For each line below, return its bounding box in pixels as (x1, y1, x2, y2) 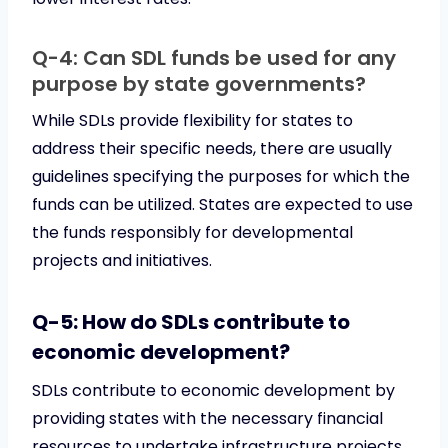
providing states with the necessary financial (32, 406, 383, 430)
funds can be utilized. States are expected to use (32, 192, 413, 216)
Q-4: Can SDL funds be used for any (32, 43, 396, 72)
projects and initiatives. (32, 248, 212, 272)
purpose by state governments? (32, 69, 366, 98)
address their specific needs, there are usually (32, 136, 392, 160)
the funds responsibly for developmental (32, 220, 353, 244)
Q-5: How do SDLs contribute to (32, 307, 350, 336)
